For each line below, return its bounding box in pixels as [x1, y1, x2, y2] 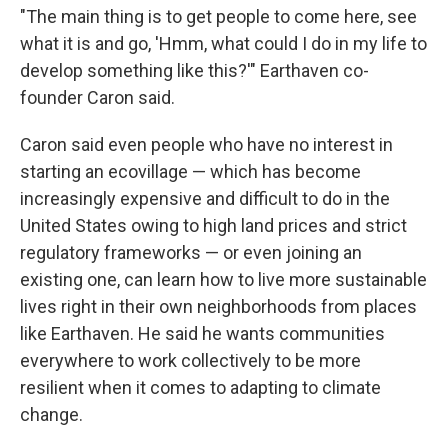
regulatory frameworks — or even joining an [20, 242, 362, 263]
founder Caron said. [20, 87, 175, 108]
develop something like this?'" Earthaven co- [20, 60, 369, 81]
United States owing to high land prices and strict [20, 215, 407, 236]
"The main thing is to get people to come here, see [20, 6, 417, 27]
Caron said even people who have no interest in [20, 134, 393, 155]
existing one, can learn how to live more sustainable [20, 269, 427, 290]
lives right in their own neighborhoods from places [20, 296, 417, 317]
